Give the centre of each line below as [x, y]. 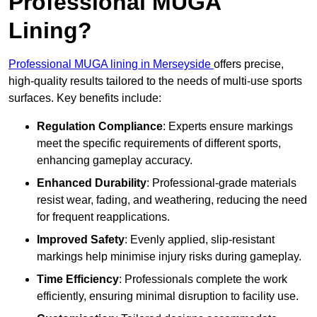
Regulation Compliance [100, 127]
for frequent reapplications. [103, 217]
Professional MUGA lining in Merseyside [111, 64]
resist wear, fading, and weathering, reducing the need [172, 200]
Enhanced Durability [92, 183]
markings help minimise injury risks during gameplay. [169, 257]
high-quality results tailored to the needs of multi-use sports [155, 81]
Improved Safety [81, 240]
